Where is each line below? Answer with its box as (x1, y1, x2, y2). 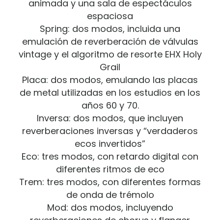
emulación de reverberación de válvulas (22, 35, 198, 48)
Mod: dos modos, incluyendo (47, 201, 173, 214)
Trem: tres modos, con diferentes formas (19, 175, 201, 188)
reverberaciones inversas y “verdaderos (22, 124, 198, 137)
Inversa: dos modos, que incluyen (37, 111, 183, 124)
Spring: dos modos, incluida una (40, 22, 180, 35)
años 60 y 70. (81, 99, 139, 111)
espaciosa (87, 9, 133, 22)
